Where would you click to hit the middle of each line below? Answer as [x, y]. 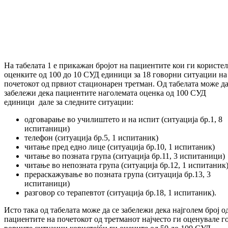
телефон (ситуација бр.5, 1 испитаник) [91, 138]
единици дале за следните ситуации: [69, 102]
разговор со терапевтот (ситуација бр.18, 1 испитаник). [120, 193]
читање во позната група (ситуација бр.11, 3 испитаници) [125, 156]
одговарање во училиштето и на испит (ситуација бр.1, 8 [123, 120]
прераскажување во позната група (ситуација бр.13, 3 [118, 175]
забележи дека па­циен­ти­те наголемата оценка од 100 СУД [105, 93]
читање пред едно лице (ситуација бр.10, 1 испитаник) [120, 147]
